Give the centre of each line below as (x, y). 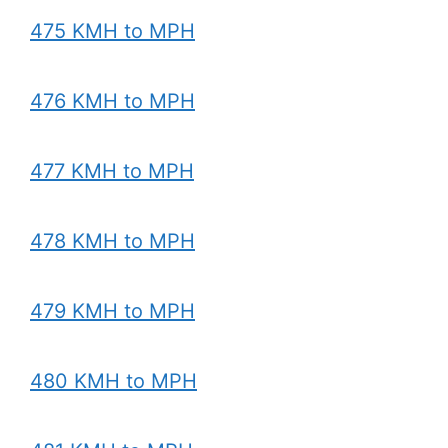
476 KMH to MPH (112, 101)
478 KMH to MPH (112, 241)
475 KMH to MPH (112, 31)
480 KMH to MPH (113, 381)
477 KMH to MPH (112, 171)
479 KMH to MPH (112, 311)
